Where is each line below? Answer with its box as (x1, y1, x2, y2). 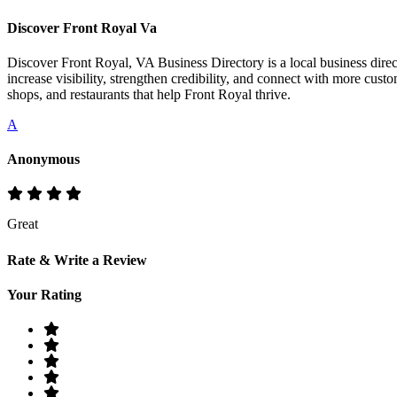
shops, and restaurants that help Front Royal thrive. (7, 86, 291, 102)
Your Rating (7, 286, 82, 302)
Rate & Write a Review (7, 252, 147, 268)
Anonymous (7, 152, 80, 167)
